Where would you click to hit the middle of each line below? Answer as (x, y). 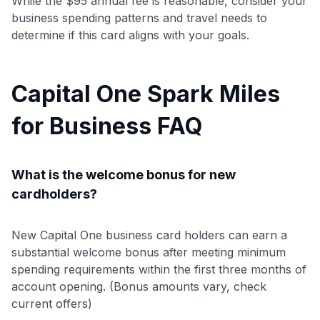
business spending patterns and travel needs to (139, 17)
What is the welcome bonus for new (124, 174)
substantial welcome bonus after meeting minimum (149, 252)
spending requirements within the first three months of (159, 269)
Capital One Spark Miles (146, 94)
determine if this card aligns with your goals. (130, 35)
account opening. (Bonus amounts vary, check (139, 286)
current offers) (52, 303)
